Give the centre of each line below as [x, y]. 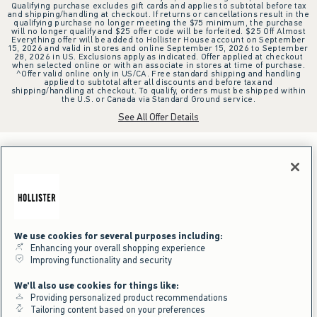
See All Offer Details [158, 117]
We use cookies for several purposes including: [119, 236]
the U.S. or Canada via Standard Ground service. [158, 99]
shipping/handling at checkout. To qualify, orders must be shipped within [158, 90]
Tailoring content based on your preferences [115, 310]
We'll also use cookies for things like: [97, 286]
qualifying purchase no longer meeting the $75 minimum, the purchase [158, 22]
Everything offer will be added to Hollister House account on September [158, 39]
